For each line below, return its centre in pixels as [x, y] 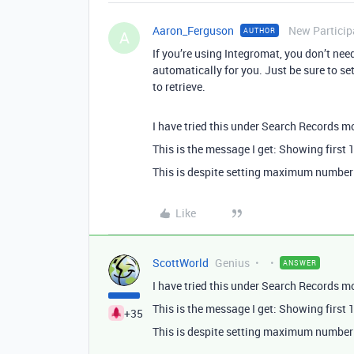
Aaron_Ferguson [193, 30]
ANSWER [300, 263]
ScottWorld [181, 263]
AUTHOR [260, 30]
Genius [232, 263]
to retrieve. [179, 87]
